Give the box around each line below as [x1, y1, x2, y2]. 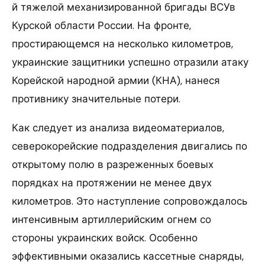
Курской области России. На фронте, [12, 19, 191, 33]
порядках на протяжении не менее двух [12, 176, 212, 190]
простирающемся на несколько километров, [12, 37, 233, 51]
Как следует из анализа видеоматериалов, [12, 121, 224, 135]
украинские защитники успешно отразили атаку [12, 56, 248, 69]
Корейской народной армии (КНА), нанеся [12, 74, 220, 88]
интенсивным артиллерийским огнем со [12, 213, 211, 227]
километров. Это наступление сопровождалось [12, 195, 247, 208]
